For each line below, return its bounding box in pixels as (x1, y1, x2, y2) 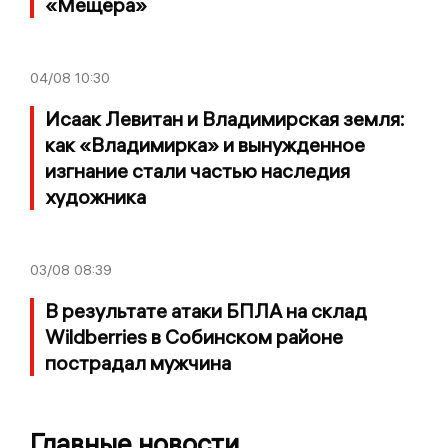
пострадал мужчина (45, 350, 231, 376)
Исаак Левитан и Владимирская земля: (45, 106, 405, 132)
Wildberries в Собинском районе (45, 324, 343, 350)
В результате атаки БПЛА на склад (45, 298, 367, 324)
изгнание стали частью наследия (45, 158, 350, 184)
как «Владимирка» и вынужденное (45, 132, 365, 158)
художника (45, 184, 146, 210)
